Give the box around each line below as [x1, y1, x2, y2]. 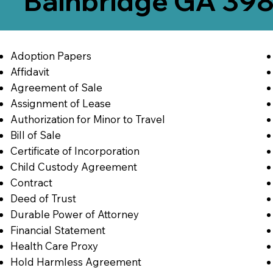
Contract [10, 175, 52, 189]
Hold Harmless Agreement [10, 255, 141, 268]
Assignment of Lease [10, 96, 111, 110]
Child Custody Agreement [10, 160, 137, 173]
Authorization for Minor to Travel [10, 112, 165, 126]
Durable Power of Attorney [10, 207, 139, 221]
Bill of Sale [10, 128, 61, 141]
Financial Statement [10, 223, 105, 236]
